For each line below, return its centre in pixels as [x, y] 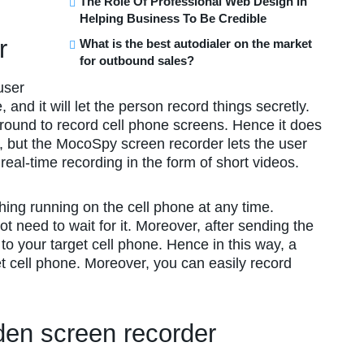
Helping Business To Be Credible [173, 18]
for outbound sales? [137, 60]
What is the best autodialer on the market [196, 43]
